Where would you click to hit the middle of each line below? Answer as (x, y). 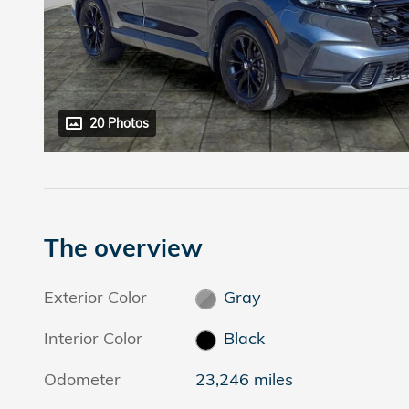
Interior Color (93, 339)
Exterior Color (95, 298)
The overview (123, 248)
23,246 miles (245, 380)
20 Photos (119, 123)
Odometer (82, 380)
